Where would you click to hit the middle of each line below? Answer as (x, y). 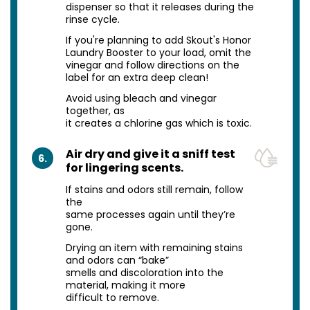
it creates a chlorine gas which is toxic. (158, 124)
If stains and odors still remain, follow (154, 190)
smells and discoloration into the (144, 273)
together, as (95, 111)
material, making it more (125, 285)
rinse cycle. (92, 20)
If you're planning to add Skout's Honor (158, 40)
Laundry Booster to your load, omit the (158, 53)
